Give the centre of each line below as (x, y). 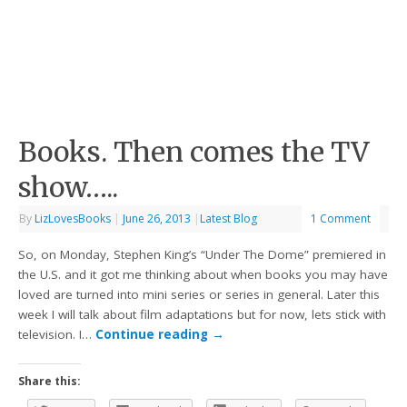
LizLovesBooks (73, 218)
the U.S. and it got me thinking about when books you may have (203, 275)
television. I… (57, 335)
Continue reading (154, 335)
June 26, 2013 (157, 218)
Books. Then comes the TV (194, 151)
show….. (69, 187)
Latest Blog (229, 218)
